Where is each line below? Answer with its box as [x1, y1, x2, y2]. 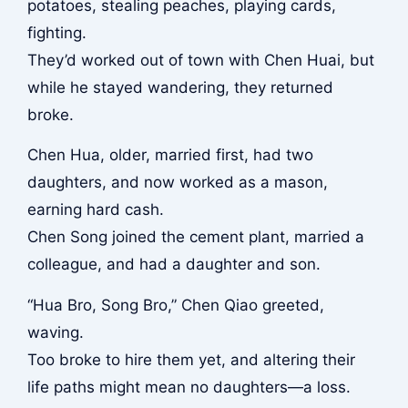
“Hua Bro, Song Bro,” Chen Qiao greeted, [26, 295, 324, 314]
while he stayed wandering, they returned [26, 77, 333, 97]
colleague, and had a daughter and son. [26, 255, 321, 274]
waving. [26, 322, 84, 342]
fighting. [26, 23, 87, 42]
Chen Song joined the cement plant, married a [26, 228, 364, 247]
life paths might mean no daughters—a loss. [26, 377, 351, 396]
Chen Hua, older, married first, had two [26, 146, 313, 165]
